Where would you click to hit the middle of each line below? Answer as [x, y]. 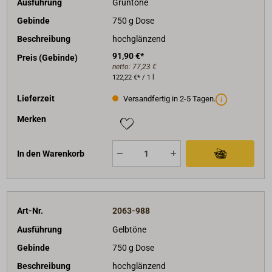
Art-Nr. [30, 211]
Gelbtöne [129, 229]
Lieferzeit [36, 98]
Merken [32, 119]
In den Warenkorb [51, 153]
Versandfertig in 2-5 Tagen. [168, 99]
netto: [122, 66]
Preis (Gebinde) [48, 57]
